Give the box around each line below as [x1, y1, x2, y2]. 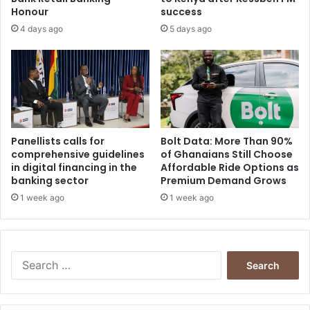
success [161, 5, 202, 19]
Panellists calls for [11, 134, 104, 148]
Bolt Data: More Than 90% [161, 134, 293, 148]
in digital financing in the [11, 160, 137, 174]
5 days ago [170, 24, 212, 34]
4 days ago [20, 24, 63, 34]
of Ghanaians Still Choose [161, 147, 293, 161]
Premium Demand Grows [161, 173, 286, 188]
